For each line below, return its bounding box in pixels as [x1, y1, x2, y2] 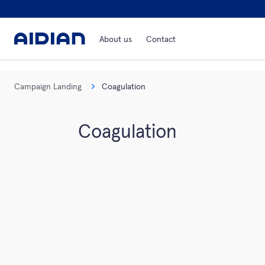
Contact [146, 35, 176, 44]
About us [99, 35, 132, 44]
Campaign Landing [14, 83, 82, 91]
